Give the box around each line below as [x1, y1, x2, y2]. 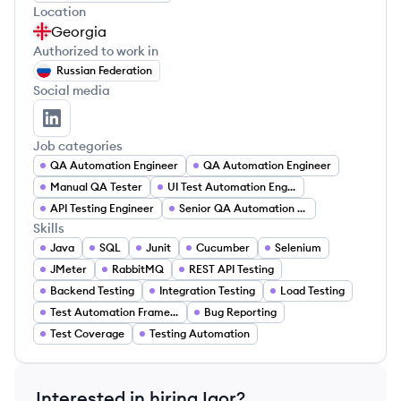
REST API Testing [189, 262, 274, 276]
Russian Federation [56, 64, 152, 77]
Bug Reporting [204, 305, 277, 319]
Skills [33, 220, 64, 236]
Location [33, 4, 86, 20]
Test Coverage [50, 327, 124, 340]
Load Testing [280, 284, 345, 297]
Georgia [51, 22, 107, 40]
